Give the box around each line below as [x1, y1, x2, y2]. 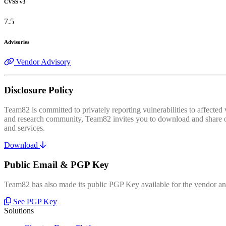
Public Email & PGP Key [4, 159, 109, 170]
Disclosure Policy [4, 85, 74, 96]
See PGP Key [13, 197, 57, 206]
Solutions [4, 206, 34, 215]
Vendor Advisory [16, 57, 71, 66]
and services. [4, 124, 45, 133]
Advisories [4, 38, 29, 45]
